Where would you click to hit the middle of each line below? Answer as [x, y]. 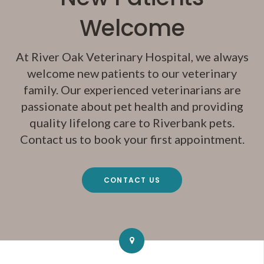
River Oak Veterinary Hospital [111, 57]
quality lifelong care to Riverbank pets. [132, 123]
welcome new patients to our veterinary [132, 73]
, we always [220, 57]
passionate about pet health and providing [132, 106]
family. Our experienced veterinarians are [132, 90]
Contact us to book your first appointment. [132, 139]
